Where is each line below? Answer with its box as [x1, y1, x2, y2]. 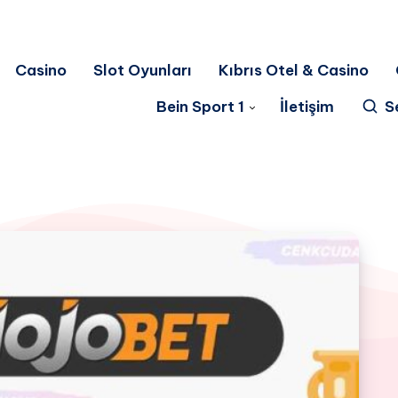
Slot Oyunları [93, 60, 193, 80]
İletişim [279, 97, 334, 116]
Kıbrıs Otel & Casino [219, 60, 370, 80]
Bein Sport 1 [155, 97, 244, 116]
